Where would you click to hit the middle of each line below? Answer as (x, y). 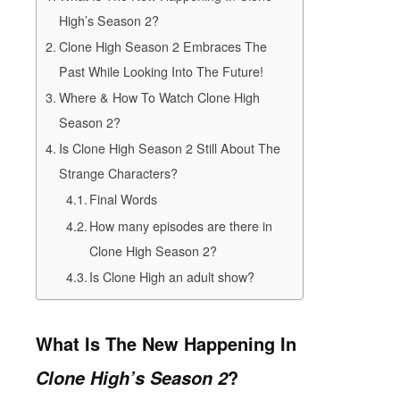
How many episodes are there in (181, 225)
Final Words (125, 199)
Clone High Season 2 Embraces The (162, 46)
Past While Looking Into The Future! (161, 71)
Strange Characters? (118, 173)
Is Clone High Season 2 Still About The (169, 148)
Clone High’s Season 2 (132, 377)
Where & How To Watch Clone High (159, 97)
